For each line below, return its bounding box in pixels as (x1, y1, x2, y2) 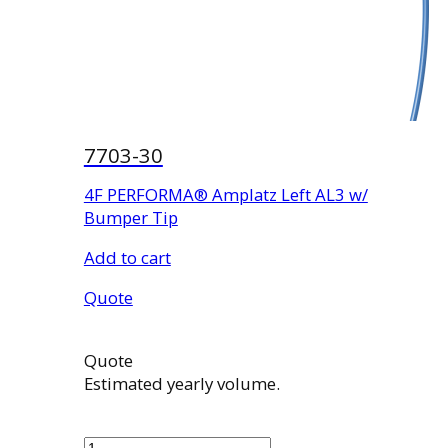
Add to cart (83, 246, 171, 270)
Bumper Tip (83, 206, 178, 230)
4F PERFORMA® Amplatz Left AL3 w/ (83, 183, 368, 207)
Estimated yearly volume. (83, 371, 280, 395)
